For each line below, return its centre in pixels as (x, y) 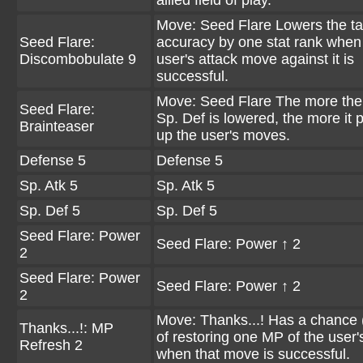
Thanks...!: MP (66, 328)
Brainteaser (57, 126)
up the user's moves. (223, 135)
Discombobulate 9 (78, 59)
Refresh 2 (51, 345)
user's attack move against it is (255, 59)
